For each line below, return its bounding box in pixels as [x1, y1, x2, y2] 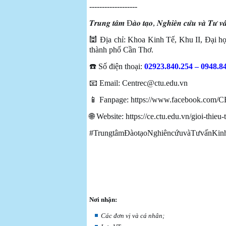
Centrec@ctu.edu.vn [122, 79, 188, 87]
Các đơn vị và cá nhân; [101, 212, 164, 219]
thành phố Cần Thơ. [89, 45, 153, 54]
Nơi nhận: [89, 196, 117, 203]
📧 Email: [89, 79, 122, 87]
